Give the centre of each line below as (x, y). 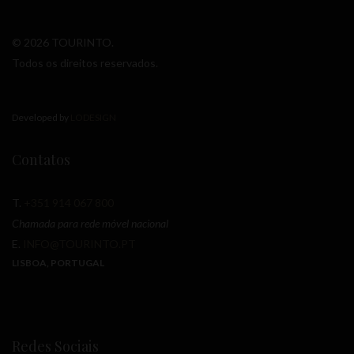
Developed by (40, 118)
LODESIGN (92, 118)
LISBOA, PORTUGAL (58, 263)
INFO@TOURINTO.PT (79, 244)
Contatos (41, 160)
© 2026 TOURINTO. (63, 43)
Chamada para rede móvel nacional (90, 224)
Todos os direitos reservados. (85, 63)
